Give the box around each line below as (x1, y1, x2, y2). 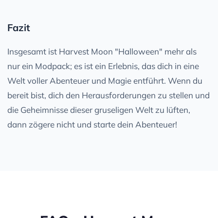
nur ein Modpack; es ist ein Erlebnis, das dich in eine (7, 60, 199, 71)
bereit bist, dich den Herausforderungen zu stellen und (7, 90, 210, 100)
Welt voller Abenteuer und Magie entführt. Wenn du (7, 75, 202, 86)
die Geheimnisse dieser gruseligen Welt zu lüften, (7, 104, 190, 115)
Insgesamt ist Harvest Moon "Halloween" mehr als (7, 46, 197, 56)
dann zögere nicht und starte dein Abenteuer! (7, 119, 177, 129)
